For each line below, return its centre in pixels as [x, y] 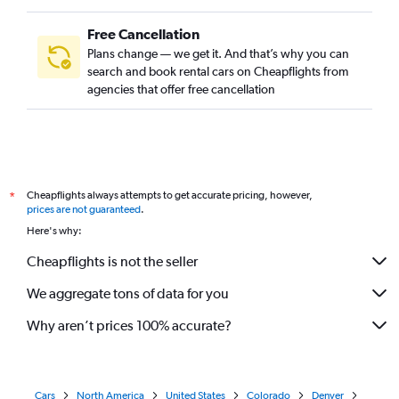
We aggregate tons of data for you [128, 293]
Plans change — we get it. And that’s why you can [218, 53]
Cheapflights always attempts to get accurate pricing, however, [170, 195]
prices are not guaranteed [84, 209]
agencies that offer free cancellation [181, 89]
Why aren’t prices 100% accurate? [129, 325]
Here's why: [54, 231]
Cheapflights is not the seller [112, 261]
